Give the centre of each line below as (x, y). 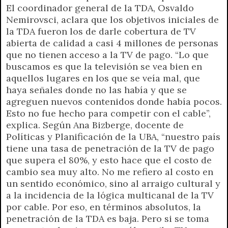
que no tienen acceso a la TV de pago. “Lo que (107, 54)
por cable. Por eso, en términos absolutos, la (104, 207)
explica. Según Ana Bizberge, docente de (95, 125)
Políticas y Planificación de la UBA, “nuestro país (113, 136)
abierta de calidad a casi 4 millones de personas (112, 43)
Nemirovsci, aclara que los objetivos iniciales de (112, 19)
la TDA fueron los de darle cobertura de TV (101, 31)
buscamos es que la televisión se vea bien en (104, 66)
